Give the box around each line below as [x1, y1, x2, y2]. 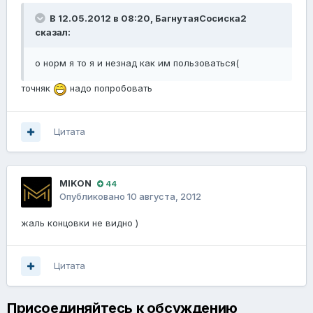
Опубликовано [59, 191, 127, 203]
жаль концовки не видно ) [21, 217, 138, 229]
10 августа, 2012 [127, 191, 201, 203]
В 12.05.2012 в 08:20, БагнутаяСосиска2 [48, 13, 247, 24]
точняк [21, 82, 53, 94]
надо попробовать [67, 82, 152, 94]
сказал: [35, 27, 71, 38]
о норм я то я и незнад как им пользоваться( [35, 57, 239, 69]
